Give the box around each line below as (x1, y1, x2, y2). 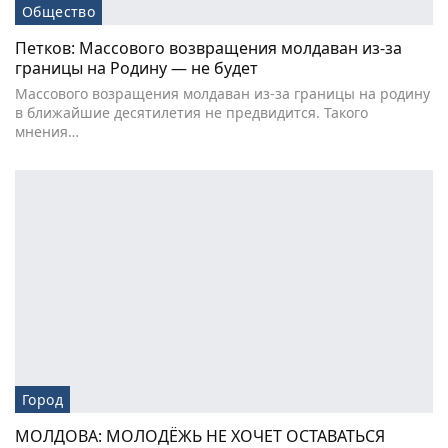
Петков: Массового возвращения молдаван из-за (15, 37, 402, 60)
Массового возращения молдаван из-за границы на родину (15, 84, 430, 104)
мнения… (15, 122, 79, 142)
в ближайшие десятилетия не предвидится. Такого (15, 103, 368, 123)
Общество (22, 2, 96, 22)
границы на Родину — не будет (15, 57, 258, 80)
